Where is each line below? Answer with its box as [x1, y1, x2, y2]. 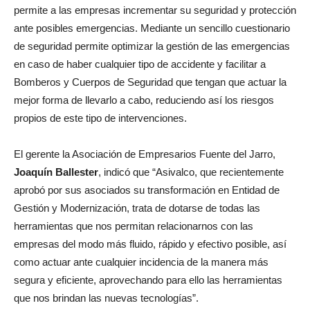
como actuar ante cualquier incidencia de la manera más [14, 255, 268, 268]
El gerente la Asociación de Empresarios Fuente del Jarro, [14, 147, 275, 160]
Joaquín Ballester [14, 165, 98, 178]
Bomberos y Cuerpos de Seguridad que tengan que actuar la [14, 75, 286, 88]
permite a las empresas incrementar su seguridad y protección [14, 3, 296, 16]
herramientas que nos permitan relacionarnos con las [14, 219, 253, 232]
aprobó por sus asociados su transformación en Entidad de [14, 183, 280, 196]
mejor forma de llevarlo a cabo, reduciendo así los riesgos [14, 93, 274, 106]
